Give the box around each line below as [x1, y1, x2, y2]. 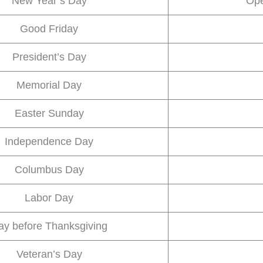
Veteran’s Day [16, 248, 82, 260]
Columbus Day [14, 163, 84, 176]
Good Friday [20, 22, 78, 35]
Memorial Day [16, 79, 82, 91]
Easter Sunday [14, 107, 84, 119]
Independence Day [5, 135, 93, 147]
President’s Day [12, 50, 86, 63]
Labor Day [25, 191, 73, 204]
